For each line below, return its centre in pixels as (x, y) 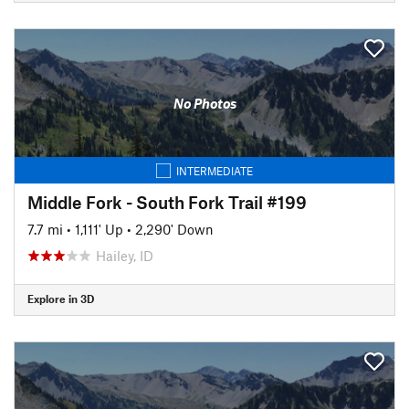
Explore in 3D (61, 299)
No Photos (204, 103)
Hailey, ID (125, 255)
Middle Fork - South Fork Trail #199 (167, 202)
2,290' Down (174, 229)
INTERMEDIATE (215, 170)
